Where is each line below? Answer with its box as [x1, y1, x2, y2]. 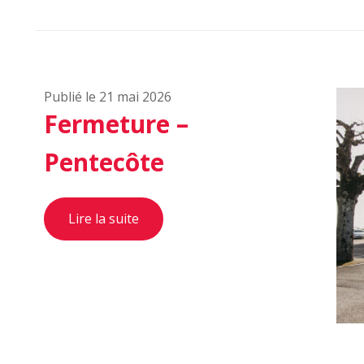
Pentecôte [44, 145, 164, 179]
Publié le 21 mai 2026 [44, 88, 171, 106]
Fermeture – [44, 107, 188, 141]
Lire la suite [68, 210, 139, 227]
